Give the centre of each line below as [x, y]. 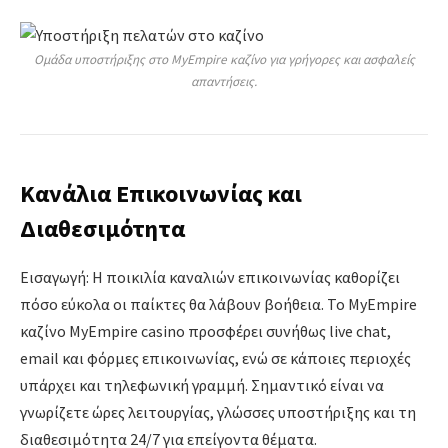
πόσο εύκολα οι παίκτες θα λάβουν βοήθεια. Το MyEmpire [218, 304]
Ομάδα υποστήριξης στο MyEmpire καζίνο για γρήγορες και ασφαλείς [224, 60]
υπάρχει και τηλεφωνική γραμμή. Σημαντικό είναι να [202, 385]
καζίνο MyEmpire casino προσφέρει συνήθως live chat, [205, 331]
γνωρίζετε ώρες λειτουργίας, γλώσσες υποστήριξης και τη [218, 412]
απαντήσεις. [224, 82]
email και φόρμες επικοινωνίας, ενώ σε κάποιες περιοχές [215, 358]
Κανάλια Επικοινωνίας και [161, 194]
